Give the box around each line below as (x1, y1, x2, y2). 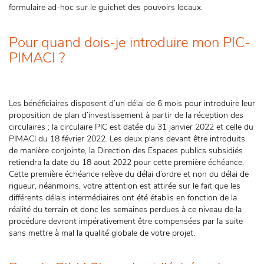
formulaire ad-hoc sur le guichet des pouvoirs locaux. (9, 2, 205, 13)
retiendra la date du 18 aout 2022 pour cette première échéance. (9, 157, 244, 168)
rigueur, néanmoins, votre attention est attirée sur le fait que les (9, 180, 240, 192)
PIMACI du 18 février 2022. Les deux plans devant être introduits (9, 133, 245, 144)
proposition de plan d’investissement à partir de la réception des (9, 110, 243, 121)
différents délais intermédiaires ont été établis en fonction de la (9, 192, 237, 203)
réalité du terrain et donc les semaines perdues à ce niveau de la (9, 204, 242, 215)
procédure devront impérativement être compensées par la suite (9, 216, 243, 227)
